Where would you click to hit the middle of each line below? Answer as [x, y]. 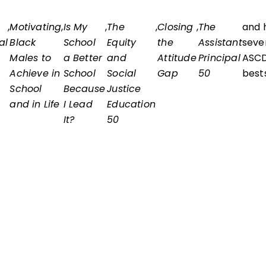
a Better [83, 58]
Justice [124, 88]
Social [122, 73]
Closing [175, 27]
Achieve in [35, 73]
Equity [122, 42]
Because [84, 88]
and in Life [35, 104]
